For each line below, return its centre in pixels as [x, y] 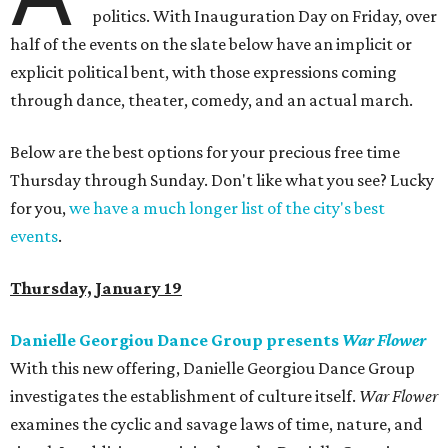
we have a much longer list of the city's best [227, 208]
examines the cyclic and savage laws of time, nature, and [216, 424]
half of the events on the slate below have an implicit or [211, 44]
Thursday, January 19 [96, 288]
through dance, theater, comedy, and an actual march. [211, 100]
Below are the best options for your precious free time [205, 152]
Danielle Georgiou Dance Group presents [176, 340]
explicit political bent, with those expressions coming [203, 72]
